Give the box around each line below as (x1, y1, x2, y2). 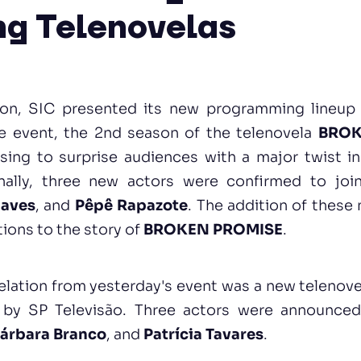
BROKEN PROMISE (143, 221, 284, 239)
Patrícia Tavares (143, 326, 264, 343)
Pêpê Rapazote (74, 197, 189, 214)
